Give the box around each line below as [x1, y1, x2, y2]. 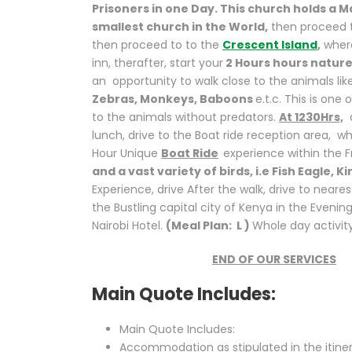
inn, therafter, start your [92, 55, 223, 71]
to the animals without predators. [92, 109, 279, 125]
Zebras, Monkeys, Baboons [92, 91, 255, 107]
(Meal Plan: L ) [166, 218, 252, 233]
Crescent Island [222, 37, 317, 53]
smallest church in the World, [92, 19, 268, 35]
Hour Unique [92, 145, 161, 161]
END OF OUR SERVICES [212, 251, 336, 267]
